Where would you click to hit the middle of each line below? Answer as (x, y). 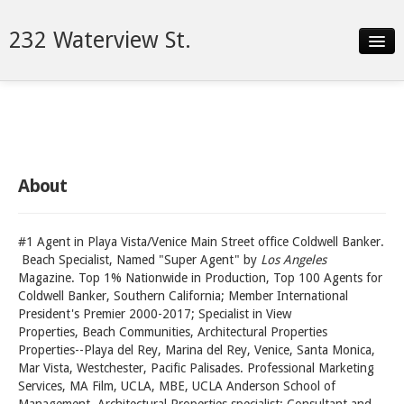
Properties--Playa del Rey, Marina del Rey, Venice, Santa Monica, (197, 350)
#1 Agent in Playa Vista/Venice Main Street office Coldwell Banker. (201, 242)
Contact (49, 202)
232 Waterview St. (100, 40)
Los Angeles (294, 260)
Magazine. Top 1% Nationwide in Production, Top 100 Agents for (200, 278)
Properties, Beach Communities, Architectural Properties (173, 332)
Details (45, 129)
